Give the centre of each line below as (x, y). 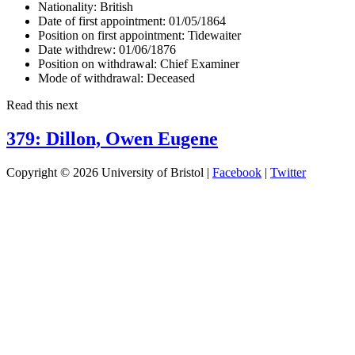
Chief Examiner (198, 63)
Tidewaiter (213, 35)
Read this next (42, 105)
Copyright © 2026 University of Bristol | (109, 172)
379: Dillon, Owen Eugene (112, 138)
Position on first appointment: (111, 35)
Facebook (237, 172)
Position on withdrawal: (97, 63)
